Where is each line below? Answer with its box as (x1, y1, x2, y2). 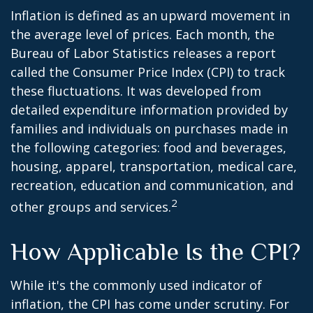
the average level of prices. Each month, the (10, 26, 275, 43)
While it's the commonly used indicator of (10, 277, 262, 293)
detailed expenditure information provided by (10, 101, 288, 118)
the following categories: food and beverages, (10, 139, 286, 156)
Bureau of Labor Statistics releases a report (10, 45, 276, 61)
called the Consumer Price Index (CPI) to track (10, 64, 285, 80)
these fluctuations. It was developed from (10, 82, 261, 99)
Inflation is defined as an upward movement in (10, 7, 290, 24)
